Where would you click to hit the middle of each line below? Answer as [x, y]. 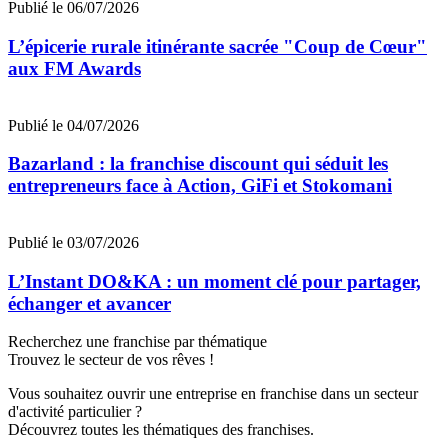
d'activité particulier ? [75, 412]
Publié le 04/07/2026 [73, 125]
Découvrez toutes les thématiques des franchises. [161, 430]
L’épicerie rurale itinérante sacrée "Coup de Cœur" [217, 46]
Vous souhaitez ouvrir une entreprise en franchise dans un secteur [213, 394]
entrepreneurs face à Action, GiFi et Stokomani [200, 186]
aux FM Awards [74, 68]
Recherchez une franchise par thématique [137, 342]
